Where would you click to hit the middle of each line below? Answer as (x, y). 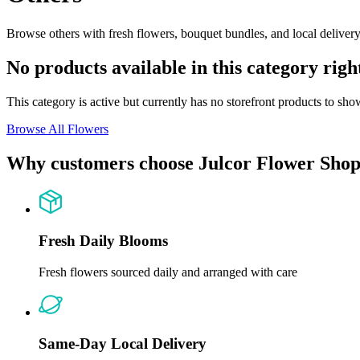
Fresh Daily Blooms (103, 241)
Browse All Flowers (57, 129)
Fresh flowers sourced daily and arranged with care (168, 272)
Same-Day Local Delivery (123, 343)
